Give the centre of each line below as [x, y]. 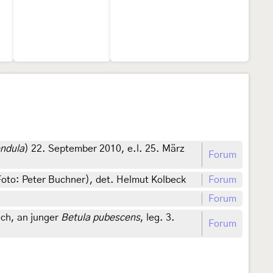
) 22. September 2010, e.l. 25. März [105, 149]
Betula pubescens [101, 218]
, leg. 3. [158, 218]
